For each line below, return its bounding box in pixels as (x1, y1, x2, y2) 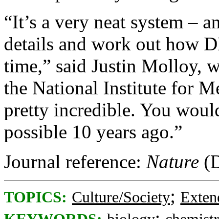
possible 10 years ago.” (4, 121, 182, 142)
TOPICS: (4, 188, 67, 206)
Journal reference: (4, 151, 146, 172)
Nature (146, 151, 199, 172)
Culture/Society (72, 188, 170, 206)
